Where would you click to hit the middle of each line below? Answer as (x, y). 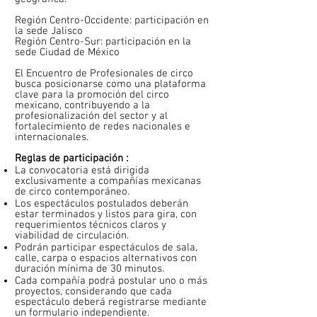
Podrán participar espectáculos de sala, (106, 248)
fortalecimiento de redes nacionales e (103, 127)
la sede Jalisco (50, 31)
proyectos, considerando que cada (93, 292)
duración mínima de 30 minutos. (91, 269)
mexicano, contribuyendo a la (82, 105)
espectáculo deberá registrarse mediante (111, 302)
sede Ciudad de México (69, 52)
